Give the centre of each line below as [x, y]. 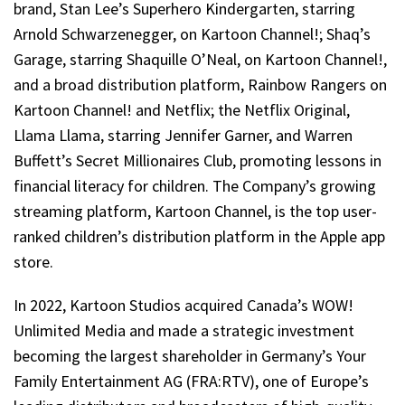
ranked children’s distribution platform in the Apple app [199, 236]
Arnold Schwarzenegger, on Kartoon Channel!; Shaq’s [192, 33]
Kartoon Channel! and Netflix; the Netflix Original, [182, 109]
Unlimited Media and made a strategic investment [184, 330]
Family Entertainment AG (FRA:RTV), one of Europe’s [191, 381]
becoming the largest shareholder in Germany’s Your [190, 355]
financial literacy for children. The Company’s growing [195, 185]
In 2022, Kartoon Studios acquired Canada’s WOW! [184, 305]
